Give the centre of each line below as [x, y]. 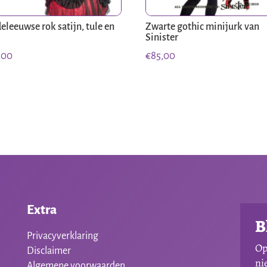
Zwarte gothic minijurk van [203, 27]
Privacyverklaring [62, 236]
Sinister [162, 38]
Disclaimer [49, 251]
